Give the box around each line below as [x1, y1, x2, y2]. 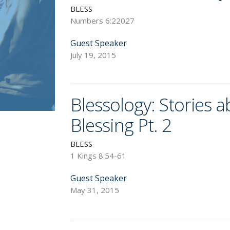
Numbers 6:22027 [70, 15, 135, 26]
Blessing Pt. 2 [70, 112, 171, 137]
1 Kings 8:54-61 [70, 150, 127, 161]
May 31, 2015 [70, 184, 120, 195]
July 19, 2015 [70, 49, 117, 60]
